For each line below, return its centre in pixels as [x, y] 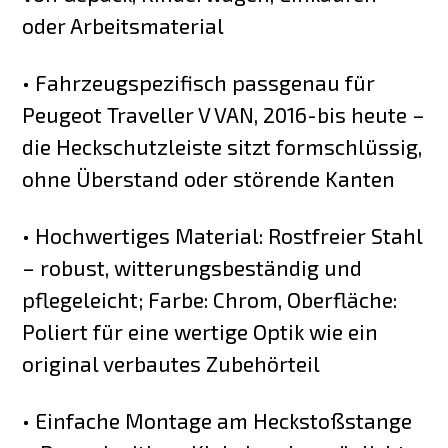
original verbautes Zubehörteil [171, 364]
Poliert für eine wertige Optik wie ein [200, 332]
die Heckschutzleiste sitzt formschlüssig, [222, 147]
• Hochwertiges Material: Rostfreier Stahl [222, 236]
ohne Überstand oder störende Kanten [209, 179]
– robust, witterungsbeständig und [192, 268]
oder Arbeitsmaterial [123, 26]
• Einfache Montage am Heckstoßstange [217, 421]
